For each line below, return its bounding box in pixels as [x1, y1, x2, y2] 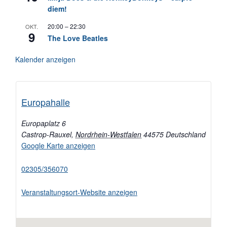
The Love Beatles [48, 33, 108, 44]
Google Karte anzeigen [21, 140, 95, 151]
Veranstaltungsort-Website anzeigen [21, 187, 137, 198]
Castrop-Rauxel [21, 129, 71, 140]
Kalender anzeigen [15, 54, 75, 65]
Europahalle [21, 95, 70, 109]
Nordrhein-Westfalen [75, 129, 141, 140]
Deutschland [166, 129, 206, 140]
